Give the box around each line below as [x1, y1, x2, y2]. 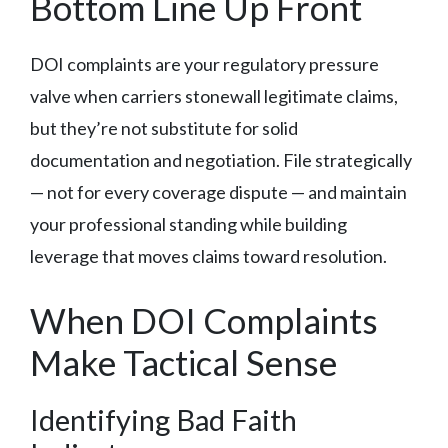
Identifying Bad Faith [30, 401, 297, 437]
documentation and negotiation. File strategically [30, 148, 412, 171]
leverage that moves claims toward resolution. [30, 244, 387, 267]
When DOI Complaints [30, 298, 378, 341]
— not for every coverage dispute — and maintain [30, 180, 407, 203]
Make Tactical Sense [30, 340, 337, 383]
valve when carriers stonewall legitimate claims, [30, 84, 398, 107]
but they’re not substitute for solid [30, 116, 298, 139]
